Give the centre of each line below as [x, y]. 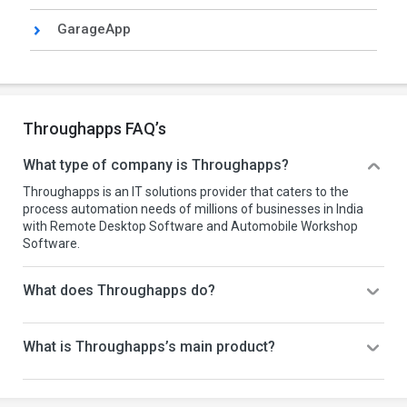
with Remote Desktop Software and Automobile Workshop [190, 226]
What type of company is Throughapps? [156, 165]
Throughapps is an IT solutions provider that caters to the [186, 192]
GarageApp [94, 29]
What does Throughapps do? [119, 290]
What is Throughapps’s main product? [149, 347]
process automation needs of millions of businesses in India [193, 209]
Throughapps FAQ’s [94, 129]
